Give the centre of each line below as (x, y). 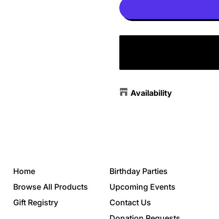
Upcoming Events (142, 187)
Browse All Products (50, 187)
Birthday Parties (138, 171)
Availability (151, 93)
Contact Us (130, 202)
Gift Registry (35, 202)
